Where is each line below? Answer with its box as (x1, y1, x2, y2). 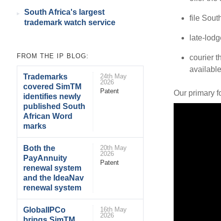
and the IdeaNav (23, 173, 84, 182)
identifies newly (23, 92, 81, 101)
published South (23, 102, 86, 110)
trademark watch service (24, 18, 115, 27)
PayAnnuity (23, 153, 68, 162)
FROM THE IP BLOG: (16, 52, 89, 60)
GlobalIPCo (23, 205, 66, 214)
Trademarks (23, 72, 68, 81)
